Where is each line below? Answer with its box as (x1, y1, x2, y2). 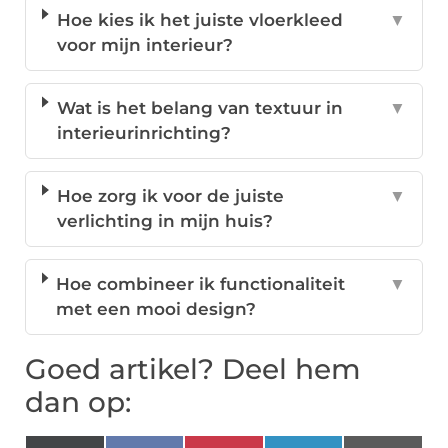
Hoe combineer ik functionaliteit (56, 274, 346, 295)
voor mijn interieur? (56, 35, 233, 56)
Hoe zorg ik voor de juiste (56, 186, 284, 207)
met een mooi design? (56, 299, 257, 320)
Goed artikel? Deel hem (25, 352, 361, 387)
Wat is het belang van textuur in (56, 98, 343, 119)
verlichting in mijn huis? (56, 211, 273, 232)
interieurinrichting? (56, 123, 231, 144)
